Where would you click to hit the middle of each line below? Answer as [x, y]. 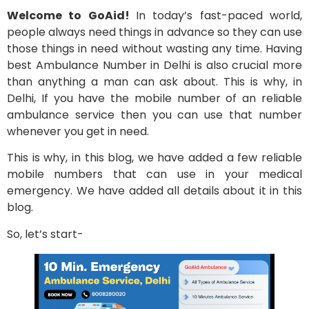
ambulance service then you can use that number [154, 115]
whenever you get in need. [78, 132]
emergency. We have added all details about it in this [154, 191]
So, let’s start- [45, 234]
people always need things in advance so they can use [154, 32]
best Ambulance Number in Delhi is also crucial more [154, 66]
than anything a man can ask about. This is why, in [154, 82]
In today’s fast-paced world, [219, 16]
